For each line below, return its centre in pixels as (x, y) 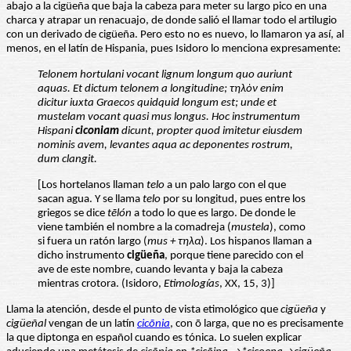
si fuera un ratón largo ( (92, 242)
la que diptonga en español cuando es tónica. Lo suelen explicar (154, 338)
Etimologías (192, 284)
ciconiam (97, 132)
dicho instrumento (82, 256)
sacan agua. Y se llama (90, 200)
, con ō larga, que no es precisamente (257, 324)
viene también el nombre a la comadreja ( (134, 228)
